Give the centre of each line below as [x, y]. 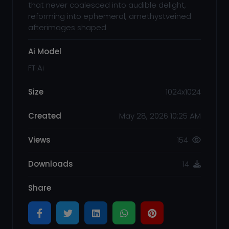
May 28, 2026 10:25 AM [160, 116]
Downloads [51, 164]
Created [45, 116]
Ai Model [45, 51]
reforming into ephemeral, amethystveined [110, 16]
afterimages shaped [67, 27]
